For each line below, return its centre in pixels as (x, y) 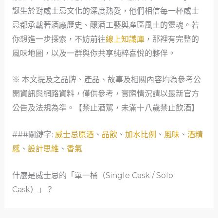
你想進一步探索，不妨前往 (59, 39)
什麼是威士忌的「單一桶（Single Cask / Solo (92, 175)
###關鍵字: (33, 134)
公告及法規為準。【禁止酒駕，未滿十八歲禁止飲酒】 (105, 108)
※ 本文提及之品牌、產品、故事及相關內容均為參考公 (106, 80)
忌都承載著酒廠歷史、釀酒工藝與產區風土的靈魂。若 (105, 25)
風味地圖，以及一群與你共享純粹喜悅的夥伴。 (94, 53)
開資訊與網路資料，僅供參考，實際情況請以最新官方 (105, 94)
